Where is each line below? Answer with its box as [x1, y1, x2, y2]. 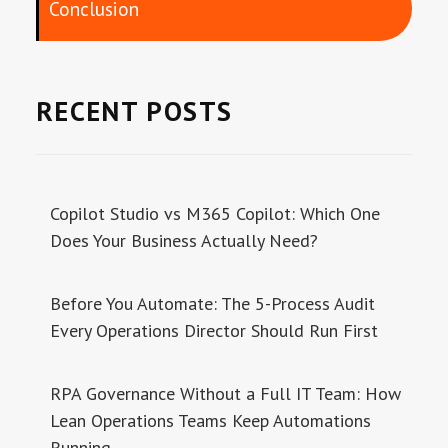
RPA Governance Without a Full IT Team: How [50, 382, 402, 405]
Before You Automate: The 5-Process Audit [50, 292, 376, 315]
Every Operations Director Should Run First [50, 319, 379, 342]
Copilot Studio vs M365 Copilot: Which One [50, 202, 381, 225]
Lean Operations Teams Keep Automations [50, 409, 372, 432]
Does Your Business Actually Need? [50, 229, 319, 252]
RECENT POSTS [36, 94, 233, 128]
